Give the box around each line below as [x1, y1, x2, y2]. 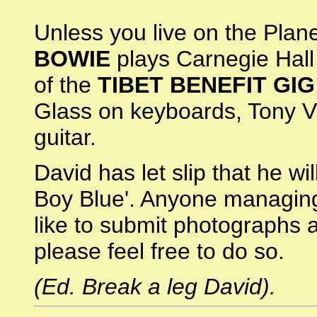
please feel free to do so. [34, 238, 284, 264]
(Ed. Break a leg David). [34, 274, 276, 299]
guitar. [34, 125, 96, 150]
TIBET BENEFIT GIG [98, 72, 315, 98]
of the [34, 72, 98, 98]
